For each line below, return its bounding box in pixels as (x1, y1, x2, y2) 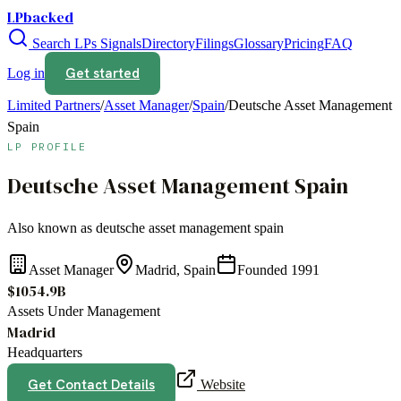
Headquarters (7, 344, 82, 360)
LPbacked (7, 7, 73, 27)
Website (197, 376, 245, 392)
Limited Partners (7, 98, 100, 113)
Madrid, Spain (135, 261, 216, 277)
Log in (7, 65, 45, 81)
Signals (97, 36, 141, 51)
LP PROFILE (7, 140, 87, 153)
